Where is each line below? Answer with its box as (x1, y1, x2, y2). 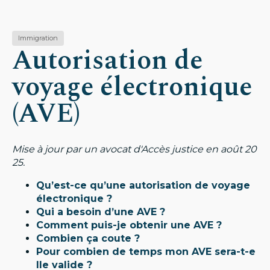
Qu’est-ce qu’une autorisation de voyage (36, 180, 250, 191)
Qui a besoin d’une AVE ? (36, 206, 165, 218)
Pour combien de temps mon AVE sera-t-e (36, 246, 256, 257)
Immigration (18, 34, 58, 42)
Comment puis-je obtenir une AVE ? (36, 219, 222, 231)
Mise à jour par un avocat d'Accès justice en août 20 (12, 143, 257, 155)
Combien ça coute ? (36, 233, 140, 244)
